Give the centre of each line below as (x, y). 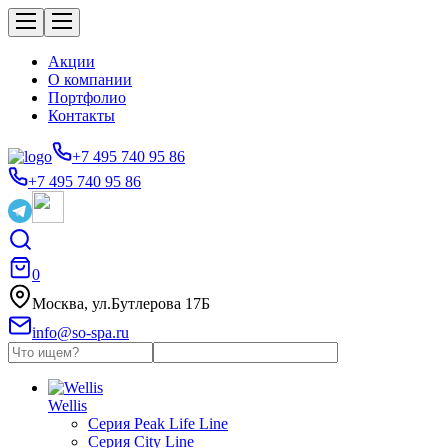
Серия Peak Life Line (158, 423)
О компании (90, 79)
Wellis (67, 405)
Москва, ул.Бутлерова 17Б (121, 303)
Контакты (81, 115)
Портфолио (87, 97)
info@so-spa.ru (80, 332)
